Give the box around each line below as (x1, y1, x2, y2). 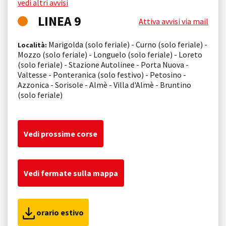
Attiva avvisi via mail (139, 16, 208, 26)
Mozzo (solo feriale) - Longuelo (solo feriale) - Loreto (18, 49, 202, 60)
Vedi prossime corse (24, 128, 97, 139)
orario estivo (35, 207, 84, 217)
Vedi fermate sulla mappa (24, 167, 118, 178)
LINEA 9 (38, 13, 81, 29)
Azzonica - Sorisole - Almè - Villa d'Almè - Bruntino (18, 79, 191, 90)
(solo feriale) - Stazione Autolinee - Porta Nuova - (18, 59, 189, 70)
